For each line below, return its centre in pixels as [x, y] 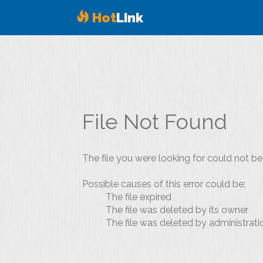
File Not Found [155, 122]
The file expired [139, 197]
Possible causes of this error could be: [164, 184]
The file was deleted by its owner [177, 210]
